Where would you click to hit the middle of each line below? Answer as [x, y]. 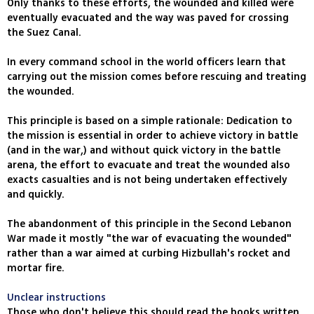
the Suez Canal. [44, 33]
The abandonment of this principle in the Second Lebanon [149, 224]
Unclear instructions [56, 298]
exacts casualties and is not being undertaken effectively [147, 180]
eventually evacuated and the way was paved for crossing [148, 18]
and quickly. [36, 195]
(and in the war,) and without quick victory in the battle [144, 151]
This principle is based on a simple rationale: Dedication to [150, 121]
